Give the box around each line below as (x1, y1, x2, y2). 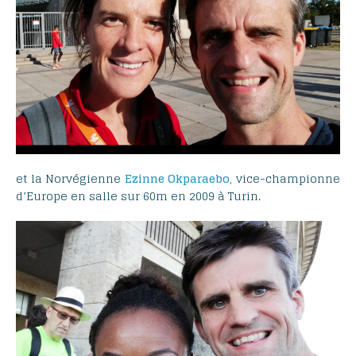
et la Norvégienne (16, 168, 125, 189)
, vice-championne (230, 168, 341, 189)
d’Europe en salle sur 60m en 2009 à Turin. (16, 186, 261, 207)
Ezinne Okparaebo (124, 168, 230, 189)
